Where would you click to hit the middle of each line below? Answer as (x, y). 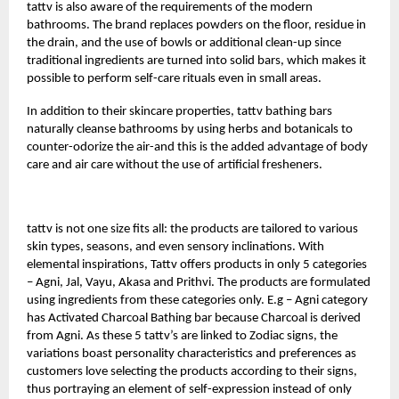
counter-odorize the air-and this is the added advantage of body (197, 147)
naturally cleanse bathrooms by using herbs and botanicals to (190, 129)
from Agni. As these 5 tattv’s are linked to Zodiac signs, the (182, 336)
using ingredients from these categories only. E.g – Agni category (197, 300)
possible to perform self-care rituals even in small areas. (175, 78)
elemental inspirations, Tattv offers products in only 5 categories (197, 265)
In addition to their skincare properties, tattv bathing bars (179, 111)
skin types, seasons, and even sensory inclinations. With (175, 247)
